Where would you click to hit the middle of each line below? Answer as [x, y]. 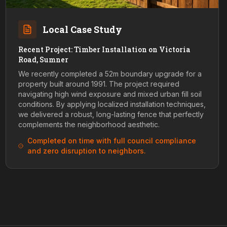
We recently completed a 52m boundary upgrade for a [110, 74]
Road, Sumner [43, 60]
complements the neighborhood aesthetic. [89, 124]
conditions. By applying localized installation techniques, [112, 104]
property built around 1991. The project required [99, 84]
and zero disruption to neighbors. [86, 151]
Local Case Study [82, 29]
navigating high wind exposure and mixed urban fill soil [110, 94]
